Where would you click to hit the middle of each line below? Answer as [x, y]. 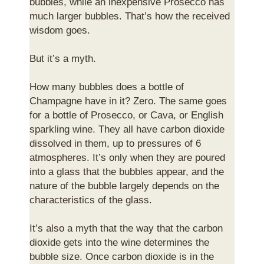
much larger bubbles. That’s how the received [130, 16]
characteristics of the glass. [91, 199]
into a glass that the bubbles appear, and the [127, 171]
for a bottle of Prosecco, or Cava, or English [126, 115]
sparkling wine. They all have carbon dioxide [127, 129]
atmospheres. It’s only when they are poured [127, 157]
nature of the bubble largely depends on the [124, 185]
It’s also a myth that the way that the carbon [126, 228]
